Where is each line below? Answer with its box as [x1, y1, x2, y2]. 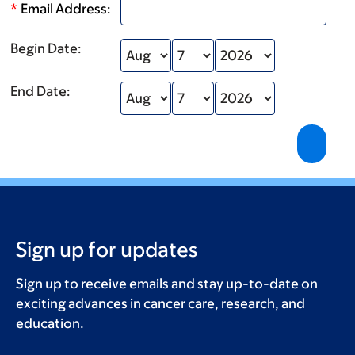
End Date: [10, 83, 71, 99]
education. [16, 315, 84, 331]
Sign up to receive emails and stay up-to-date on [16, 276, 318, 292]
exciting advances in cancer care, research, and [16, 296, 305, 311]
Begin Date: [10, 40, 82, 56]
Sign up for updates [16, 237, 197, 261]
